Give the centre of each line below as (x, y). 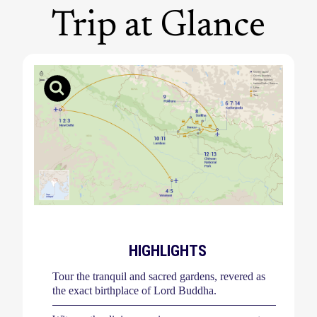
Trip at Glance (158, 27)
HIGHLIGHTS (168, 251)
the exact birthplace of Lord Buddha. (134, 290)
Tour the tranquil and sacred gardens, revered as (159, 276)
